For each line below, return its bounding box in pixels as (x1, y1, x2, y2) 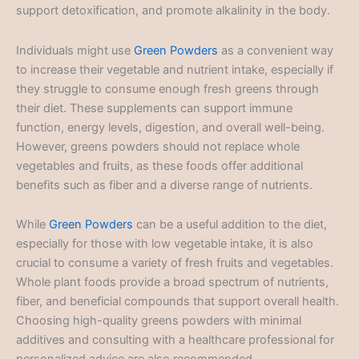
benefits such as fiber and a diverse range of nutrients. (16, 177, 313, 192)
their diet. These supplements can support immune (16, 100, 292, 115)
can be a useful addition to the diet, (133, 217, 327, 232)
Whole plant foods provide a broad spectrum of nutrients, (16, 275, 329, 290)
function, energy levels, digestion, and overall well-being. (16, 119, 325, 135)
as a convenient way (218, 42, 333, 58)
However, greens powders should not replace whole (16, 139, 300, 154)
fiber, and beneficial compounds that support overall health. (16, 294, 339, 309)
